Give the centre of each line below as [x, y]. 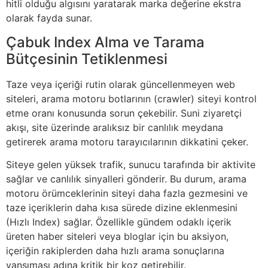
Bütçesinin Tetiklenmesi [87, 59]
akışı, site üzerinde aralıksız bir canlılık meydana [115, 127]
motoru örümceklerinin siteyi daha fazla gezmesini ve [127, 194]
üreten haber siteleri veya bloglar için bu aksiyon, [117, 237]
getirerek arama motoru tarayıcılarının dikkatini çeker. [127, 141]
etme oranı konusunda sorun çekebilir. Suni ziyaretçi [124, 113]
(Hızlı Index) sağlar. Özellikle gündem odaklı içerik [119, 222]
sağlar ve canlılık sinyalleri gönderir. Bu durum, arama [126, 179]
